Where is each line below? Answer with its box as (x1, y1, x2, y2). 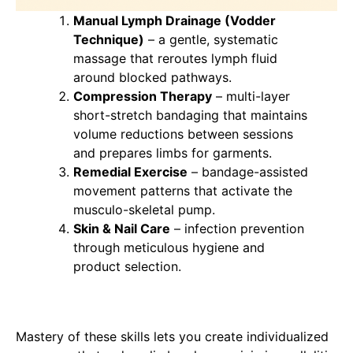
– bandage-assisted (187, 164, 308, 180)
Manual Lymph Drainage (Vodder (72, 13, 276, 28)
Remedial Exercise (72, 164, 188, 180)
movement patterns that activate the (72, 183, 292, 199)
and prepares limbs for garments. (72, 145, 272, 161)
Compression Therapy (72, 88, 212, 104)
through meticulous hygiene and (72, 240, 265, 255)
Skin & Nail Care (72, 221, 170, 236)
